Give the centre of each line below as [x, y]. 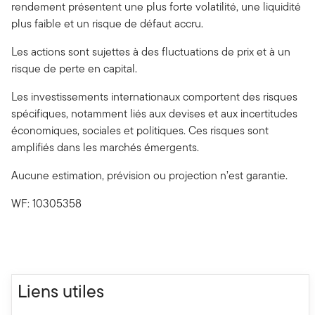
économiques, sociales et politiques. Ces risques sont [140, 131]
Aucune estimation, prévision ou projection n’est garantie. [149, 176]
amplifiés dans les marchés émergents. [105, 148]
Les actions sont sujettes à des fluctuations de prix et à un [151, 52]
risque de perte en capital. [74, 69]
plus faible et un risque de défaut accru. [107, 24]
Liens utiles [61, 291]
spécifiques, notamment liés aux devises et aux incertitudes [154, 114]
